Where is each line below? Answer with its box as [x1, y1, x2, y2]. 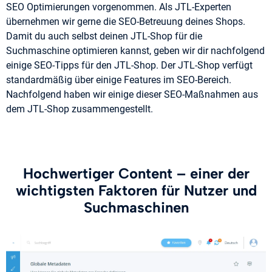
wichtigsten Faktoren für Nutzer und [15, 182, 257, 199]
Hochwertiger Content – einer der [22, 165, 250, 182]
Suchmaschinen [83, 199, 189, 216]
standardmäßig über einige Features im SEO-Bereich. [6, 74, 231, 86]
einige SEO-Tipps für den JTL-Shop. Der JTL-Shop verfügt [6, 59, 253, 71]
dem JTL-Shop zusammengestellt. [6, 103, 153, 115]
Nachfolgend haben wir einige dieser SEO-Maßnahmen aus [6, 89, 258, 100]
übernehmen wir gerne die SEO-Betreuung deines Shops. [6, 16, 245, 27]
